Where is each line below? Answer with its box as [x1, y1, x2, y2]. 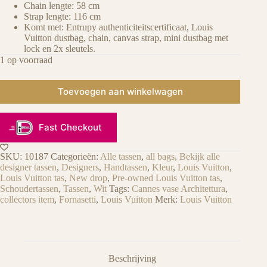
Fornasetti [59, 194, 96, 204]
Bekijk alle [179, 151, 220, 162]
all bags [146, 151, 175, 162]
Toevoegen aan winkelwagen [57, 86, 183, 98]
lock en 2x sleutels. [24, 43, 95, 54]
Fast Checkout [39, 121, 102, 133]
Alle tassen [100, 151, 141, 162]
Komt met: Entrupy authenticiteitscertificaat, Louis [24, 21, 213, 32]
